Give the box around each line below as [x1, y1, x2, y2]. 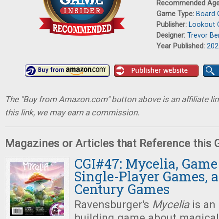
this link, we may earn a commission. [5, 108, 139, 117]
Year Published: [156, 42, 207, 50]
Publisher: [156, 21, 189, 29]
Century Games [74, 180, 170, 197]
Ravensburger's [74, 198, 152, 211]
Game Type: [156, 10, 196, 18]
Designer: [156, 31, 187, 40]
